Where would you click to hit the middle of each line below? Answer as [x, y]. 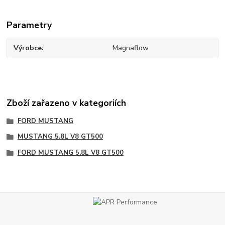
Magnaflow [130, 48]
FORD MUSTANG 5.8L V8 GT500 [70, 153]
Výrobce [28, 48]
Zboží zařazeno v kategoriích [67, 103]
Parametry [29, 25]
